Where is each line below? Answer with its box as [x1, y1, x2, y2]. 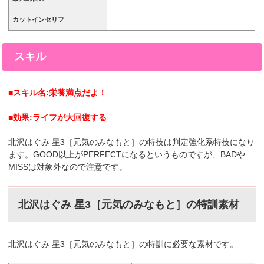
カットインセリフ [12, 15, 65, 23]
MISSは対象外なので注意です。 [8, 161, 128, 171]
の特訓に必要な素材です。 [139, 239, 239, 249]
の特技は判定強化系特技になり [139, 137, 255, 147]
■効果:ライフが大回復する [8, 112, 107, 122]
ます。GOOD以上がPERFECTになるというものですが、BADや [8, 149, 246, 159]
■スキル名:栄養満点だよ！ [8, 87, 107, 97]
